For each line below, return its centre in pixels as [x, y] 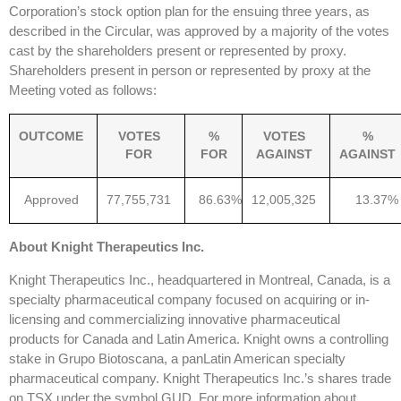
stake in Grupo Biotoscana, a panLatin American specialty [177, 359]
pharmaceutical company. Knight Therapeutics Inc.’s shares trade [200, 379]
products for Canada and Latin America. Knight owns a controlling [199, 339]
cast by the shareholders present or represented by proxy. [178, 51]
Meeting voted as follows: [83, 90]
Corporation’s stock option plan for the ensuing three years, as [189, 12]
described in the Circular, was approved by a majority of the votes [199, 31]
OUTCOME [51, 137]
